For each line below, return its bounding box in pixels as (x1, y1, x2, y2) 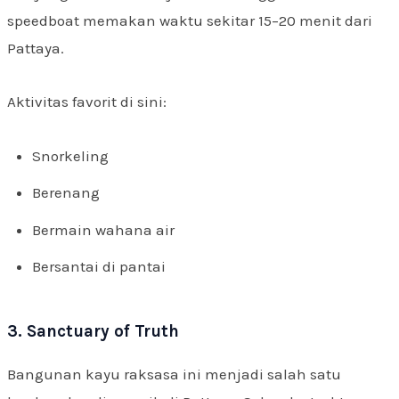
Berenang (32, 183, 100, 202)
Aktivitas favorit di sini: (7, 93, 167, 111)
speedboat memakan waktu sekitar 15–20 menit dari (7, 11, 372, 29)
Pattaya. (7, 38, 64, 57)
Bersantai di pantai (32, 257, 166, 276)
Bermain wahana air (32, 220, 175, 239)
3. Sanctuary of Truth (7, 322, 179, 342)
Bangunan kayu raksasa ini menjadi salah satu (7, 365, 341, 384)
